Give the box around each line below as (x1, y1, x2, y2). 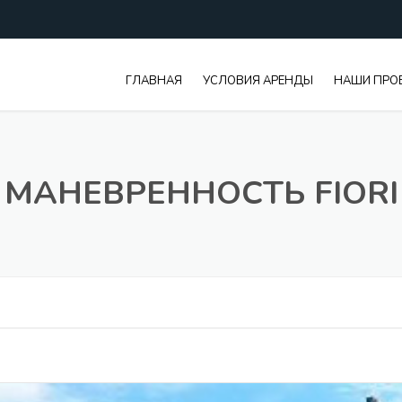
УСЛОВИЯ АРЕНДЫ (203, 73, 313, 90)
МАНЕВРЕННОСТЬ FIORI (4, 171, 398, 215)
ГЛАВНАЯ (126, 73, 182, 90)
